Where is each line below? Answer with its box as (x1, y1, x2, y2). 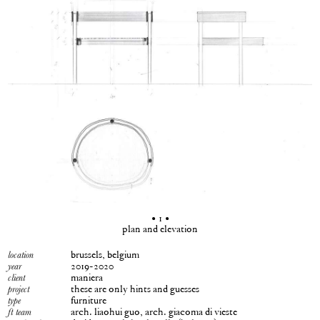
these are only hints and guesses (71, 283, 200, 296)
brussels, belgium (71, 249, 140, 262)
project (8, 284, 30, 295)
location (8, 249, 34, 261)
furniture (71, 294, 107, 308)
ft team (8, 306, 32, 318)
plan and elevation (122, 223, 198, 236)
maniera (71, 271, 104, 285)
